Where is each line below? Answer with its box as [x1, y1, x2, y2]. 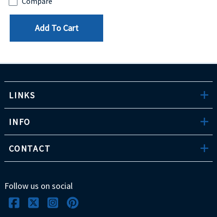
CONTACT [9, 142, 51, 154]
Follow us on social [4, 180, 73, 192]
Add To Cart [34, 22, 78, 34]
